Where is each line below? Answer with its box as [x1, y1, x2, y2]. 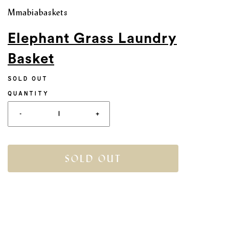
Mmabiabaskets [8, 6, 68, 18]
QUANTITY [8, 90, 49, 97]
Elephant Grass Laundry [8, 31, 177, 45]
